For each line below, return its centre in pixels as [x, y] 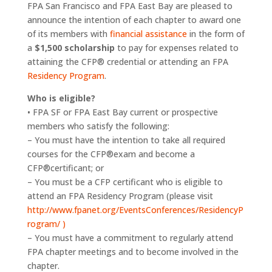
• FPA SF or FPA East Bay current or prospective [122, 112]
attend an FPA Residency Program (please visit [120, 196]
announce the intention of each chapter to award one [134, 20]
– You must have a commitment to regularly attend [130, 238]
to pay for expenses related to [176, 48]
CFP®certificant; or [65, 168]
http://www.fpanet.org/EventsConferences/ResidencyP [135, 210]
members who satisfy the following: [98, 126]
